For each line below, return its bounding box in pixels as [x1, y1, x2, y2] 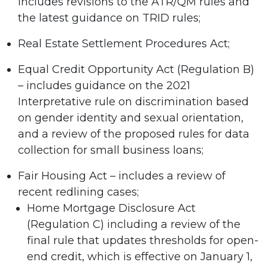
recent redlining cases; [18, 185, 139, 199]
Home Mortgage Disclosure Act [27, 202, 196, 215]
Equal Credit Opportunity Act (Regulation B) [18, 63, 254, 77]
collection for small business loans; [18, 144, 203, 157]
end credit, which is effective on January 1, [27, 250, 252, 264]
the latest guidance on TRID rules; [18, 11, 200, 25]
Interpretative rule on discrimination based [18, 95, 249, 109]
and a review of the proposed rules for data [18, 127, 249, 141]
